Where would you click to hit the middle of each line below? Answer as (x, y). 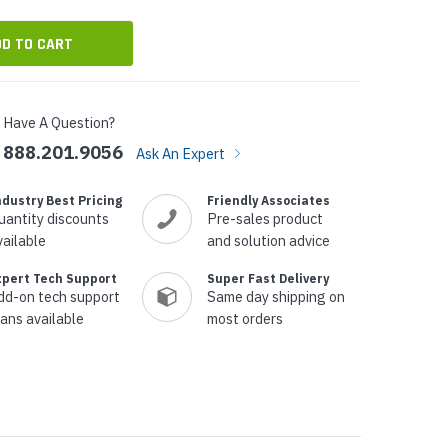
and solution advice (268, 240)
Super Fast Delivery (268, 278)
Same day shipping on (276, 296)
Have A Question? (59, 122)
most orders (245, 318)
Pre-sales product (265, 218)
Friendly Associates (268, 200)
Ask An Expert (182, 153)
